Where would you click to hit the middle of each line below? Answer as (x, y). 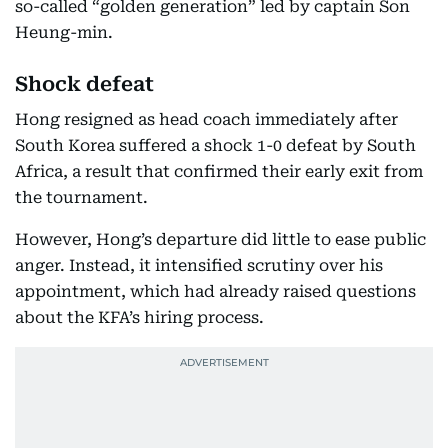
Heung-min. (64, 33)
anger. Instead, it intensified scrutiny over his (199, 266)
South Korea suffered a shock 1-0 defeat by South (215, 146)
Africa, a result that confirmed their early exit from (219, 172)
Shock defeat (84, 84)
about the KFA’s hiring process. (139, 318)
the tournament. (81, 198)
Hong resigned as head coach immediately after (206, 120)
